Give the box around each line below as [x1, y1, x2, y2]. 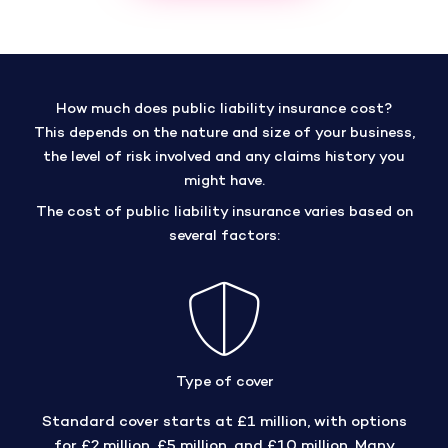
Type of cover [175, 375, 273, 391]
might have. [183, 173, 265, 189]
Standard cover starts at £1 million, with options [41, 413, 407, 430]
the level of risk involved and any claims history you [43, 149, 405, 165]
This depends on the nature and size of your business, [33, 125, 415, 141]
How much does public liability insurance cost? [56, 101, 392, 117]
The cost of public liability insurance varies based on [35, 205, 413, 221]
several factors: [168, 229, 280, 245]
